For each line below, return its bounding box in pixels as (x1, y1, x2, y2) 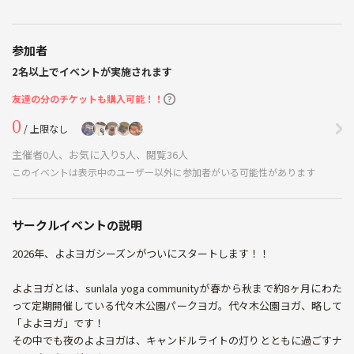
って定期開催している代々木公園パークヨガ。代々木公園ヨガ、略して (12, 298, 342, 314)
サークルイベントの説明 (12, 217, 142, 234)
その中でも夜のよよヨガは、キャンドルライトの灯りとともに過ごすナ (12, 333, 342, 348)
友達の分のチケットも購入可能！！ (12, 92, 164, 106)
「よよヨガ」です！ (12, 315, 104, 331)
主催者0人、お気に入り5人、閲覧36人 (12, 147, 188, 163)
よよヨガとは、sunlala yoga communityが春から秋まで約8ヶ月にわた (12, 281, 342, 296)
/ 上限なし (21, 122, 68, 136)
